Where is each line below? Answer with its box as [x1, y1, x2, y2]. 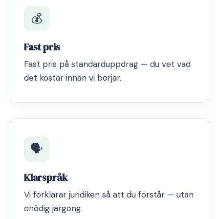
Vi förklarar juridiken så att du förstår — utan [24, 189, 194, 200]
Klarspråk [24, 171, 67, 184]
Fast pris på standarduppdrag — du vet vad [24, 59, 191, 69]
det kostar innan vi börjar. [24, 72, 121, 83]
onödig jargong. [24, 203, 83, 214]
